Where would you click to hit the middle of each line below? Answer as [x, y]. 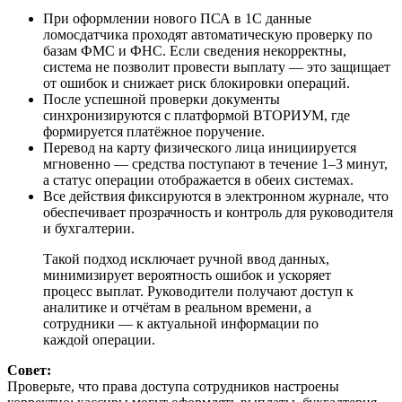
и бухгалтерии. [89, 228]
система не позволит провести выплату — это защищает [217, 67]
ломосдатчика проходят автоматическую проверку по [208, 35]
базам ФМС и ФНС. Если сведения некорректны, [195, 51]
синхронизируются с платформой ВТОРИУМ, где [197, 115]
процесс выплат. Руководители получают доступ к [198, 291]
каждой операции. [99, 340]
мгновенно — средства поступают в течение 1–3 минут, [215, 164]
